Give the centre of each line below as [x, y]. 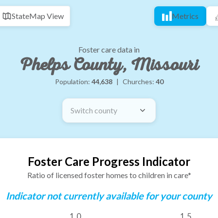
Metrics [185, 16]
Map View [46, 16]
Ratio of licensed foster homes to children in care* [109, 175]
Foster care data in [109, 49]
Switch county [94, 110]
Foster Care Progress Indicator [109, 161]
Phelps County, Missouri [109, 65]
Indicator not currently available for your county [109, 196]
